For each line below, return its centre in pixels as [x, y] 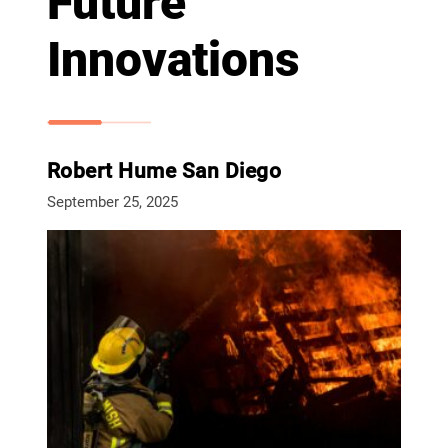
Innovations [173, 60]
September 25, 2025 [112, 202]
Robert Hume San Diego [164, 171]
